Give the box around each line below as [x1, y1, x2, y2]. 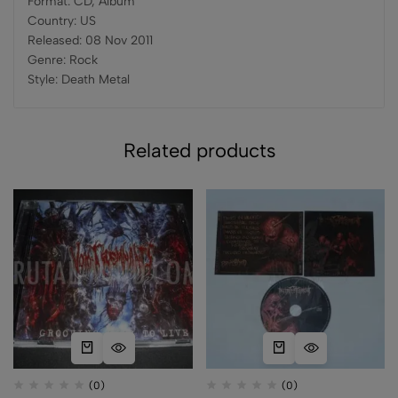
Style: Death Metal [28, 72, 130, 88]
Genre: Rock [28, 52, 98, 68]
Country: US [28, 13, 96, 29]
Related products [123, 139, 275, 163]
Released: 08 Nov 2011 [28, 33, 153, 49]
